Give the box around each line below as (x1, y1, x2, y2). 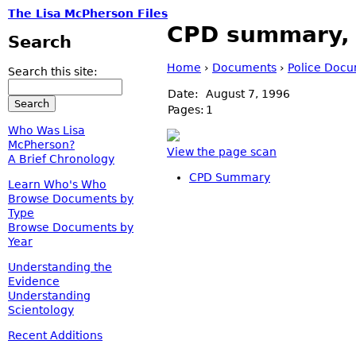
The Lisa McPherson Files (8, 7, 168, 20)
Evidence (8, 275, 60, 288)
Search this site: (8, 65, 98, 78)
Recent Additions (8, 329, 103, 342)
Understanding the (8, 261, 112, 273)
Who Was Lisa (8, 124, 85, 137)
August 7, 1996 (206, 87, 290, 100)
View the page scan (167, 145, 277, 158)
